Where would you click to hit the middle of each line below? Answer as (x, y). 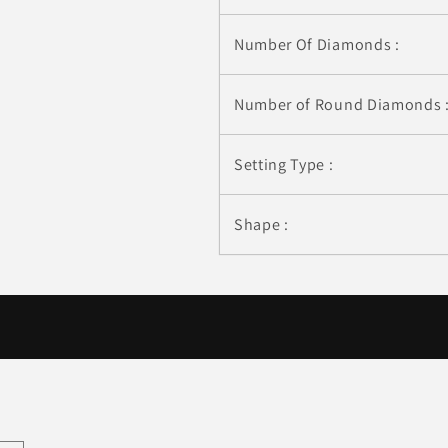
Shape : (261, 225)
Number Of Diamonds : (316, 45)
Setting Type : (283, 165)
